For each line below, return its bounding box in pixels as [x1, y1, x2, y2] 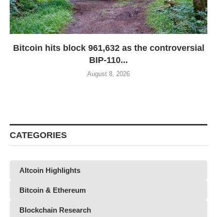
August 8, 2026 [87, 70, 130, 77]
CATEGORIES [10, 130, 67, 140]
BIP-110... [89, 55, 128, 65]
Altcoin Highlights [19, 166, 80, 174]
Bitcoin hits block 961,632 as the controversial [13, 43, 204, 53]
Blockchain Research [19, 205, 91, 214]
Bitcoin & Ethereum [19, 186, 86, 194]
